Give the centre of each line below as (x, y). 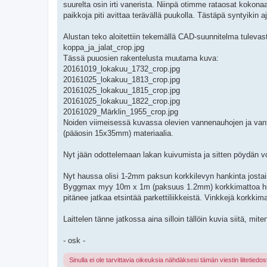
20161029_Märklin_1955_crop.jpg (121, 112)
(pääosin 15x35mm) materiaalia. (118, 133)
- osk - (74, 241)
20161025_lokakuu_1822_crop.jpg (122, 101)
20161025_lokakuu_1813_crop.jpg (122, 80)
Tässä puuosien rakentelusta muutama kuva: (141, 58)
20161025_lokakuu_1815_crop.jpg (122, 91)
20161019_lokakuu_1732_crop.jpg (122, 69)
